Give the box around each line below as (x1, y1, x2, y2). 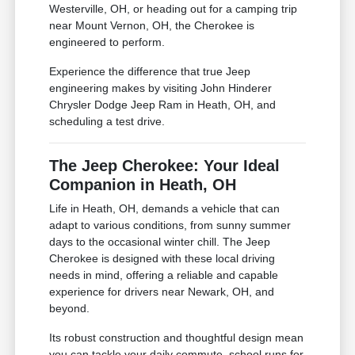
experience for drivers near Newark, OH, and (49, 285, 275, 299)
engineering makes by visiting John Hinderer (49, 82, 273, 95)
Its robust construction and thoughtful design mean (49, 331, 304, 345)
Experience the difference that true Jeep (49, 65, 251, 78)
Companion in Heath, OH (49, 176, 237, 194)
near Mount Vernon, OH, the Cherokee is (49, 19, 255, 32)
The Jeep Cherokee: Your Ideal (49, 157, 281, 175)
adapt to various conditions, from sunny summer (49, 219, 292, 232)
